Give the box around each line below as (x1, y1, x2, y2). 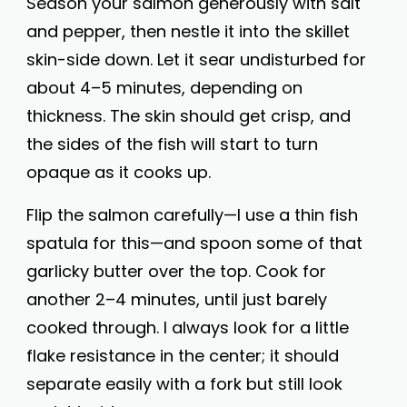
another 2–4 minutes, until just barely (26, 288, 327, 311)
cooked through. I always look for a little (26, 316, 349, 339)
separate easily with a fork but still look (26, 372, 342, 395)
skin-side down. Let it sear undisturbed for (26, 48, 366, 71)
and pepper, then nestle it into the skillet (26, 20, 350, 43)
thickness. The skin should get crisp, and (26, 104, 351, 127)
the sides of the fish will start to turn (26, 133, 318, 155)
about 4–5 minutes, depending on (26, 76, 303, 99)
